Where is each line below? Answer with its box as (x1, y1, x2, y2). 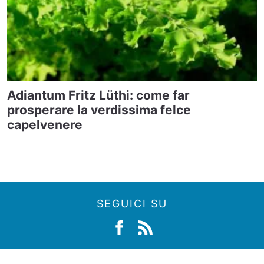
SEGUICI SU (97, 197, 167, 210)
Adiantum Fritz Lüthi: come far (7, 87, 190, 103)
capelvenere (7, 117, 82, 132)
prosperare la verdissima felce (7, 102, 191, 117)
